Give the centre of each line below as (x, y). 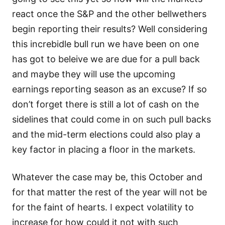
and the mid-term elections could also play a (106, 134)
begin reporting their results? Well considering (110, 29)
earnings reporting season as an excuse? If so (109, 89)
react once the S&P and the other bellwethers (109, 14)
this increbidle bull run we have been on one (105, 44)
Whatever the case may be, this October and (107, 177)
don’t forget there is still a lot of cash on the (105, 104)
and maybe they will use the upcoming (94, 74)
